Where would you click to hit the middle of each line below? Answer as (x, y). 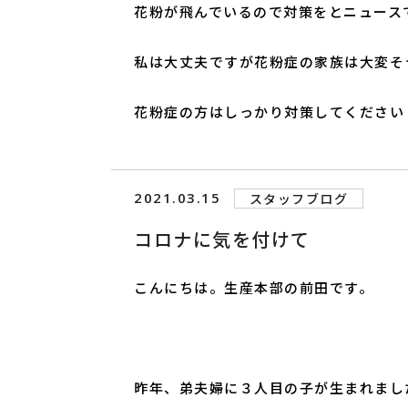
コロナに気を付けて (222, 240)
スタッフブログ (299, 199)
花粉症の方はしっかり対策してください (269, 112)
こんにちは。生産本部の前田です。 (254, 288)
